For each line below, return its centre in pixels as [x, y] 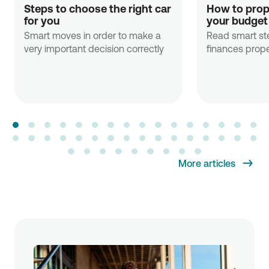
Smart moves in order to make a [92, 35]
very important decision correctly [94, 49]
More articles [207, 163]
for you [42, 20]
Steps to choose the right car [98, 8]
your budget [237, 20]
